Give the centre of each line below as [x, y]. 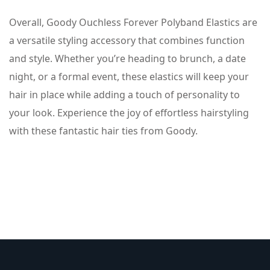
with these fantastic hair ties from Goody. [103, 131]
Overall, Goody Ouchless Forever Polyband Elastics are [133, 22]
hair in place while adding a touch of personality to [124, 95]
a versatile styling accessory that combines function [127, 40]
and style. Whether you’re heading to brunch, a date [127, 58]
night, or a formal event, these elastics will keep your [129, 77]
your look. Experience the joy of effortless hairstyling [129, 113]
